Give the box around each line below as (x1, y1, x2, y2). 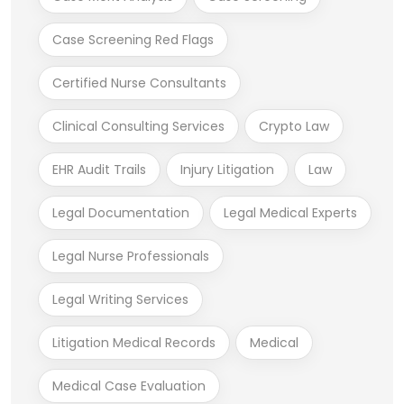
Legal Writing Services (52, 289, 188, 308)
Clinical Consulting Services (52, 116, 225, 135)
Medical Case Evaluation (52, 376, 206, 395)
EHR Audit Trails (52, 160, 146, 179)
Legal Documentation (52, 203, 189, 222)
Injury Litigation (180, 160, 274, 179)
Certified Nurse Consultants (52, 73, 226, 92)
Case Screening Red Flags (52, 30, 214, 49)
